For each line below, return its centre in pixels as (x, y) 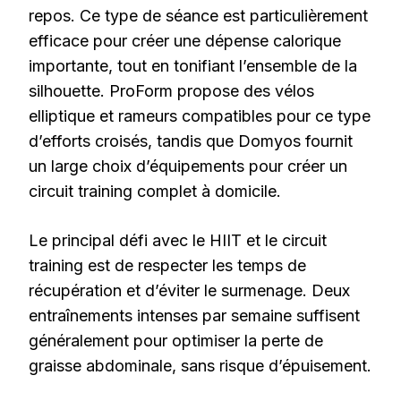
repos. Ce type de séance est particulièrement (198, 16)
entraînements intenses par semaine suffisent (194, 316)
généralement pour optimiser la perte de (176, 341)
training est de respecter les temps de (167, 266)
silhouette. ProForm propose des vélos (171, 91)
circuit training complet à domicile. (155, 192)
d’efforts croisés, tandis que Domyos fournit (191, 141)
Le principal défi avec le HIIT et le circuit (178, 241)
